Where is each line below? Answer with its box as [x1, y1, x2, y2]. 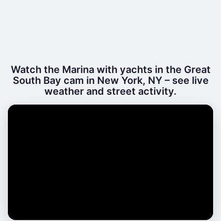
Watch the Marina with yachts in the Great [10, 64, 211, 75]
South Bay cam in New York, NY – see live [12, 74, 209, 86]
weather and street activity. [44, 85, 177, 97]
